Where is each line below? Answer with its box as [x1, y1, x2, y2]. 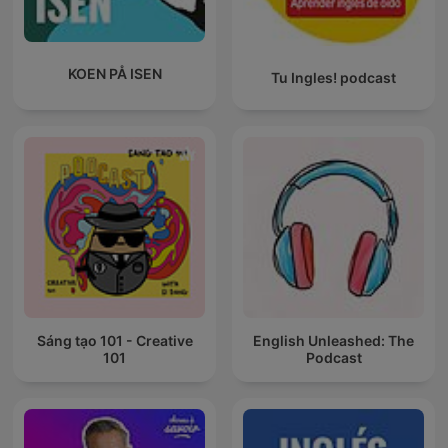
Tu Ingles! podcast [271, 68, 396, 86]
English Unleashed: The [253, 332, 414, 350]
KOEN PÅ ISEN [67, 65, 162, 83]
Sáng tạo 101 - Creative [36, 332, 193, 350]
